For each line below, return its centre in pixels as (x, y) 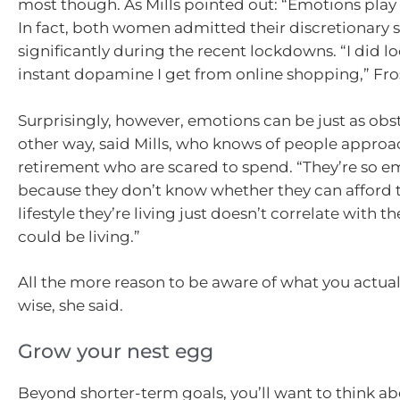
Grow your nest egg (116, 351)
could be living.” (79, 236)
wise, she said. (72, 306)
